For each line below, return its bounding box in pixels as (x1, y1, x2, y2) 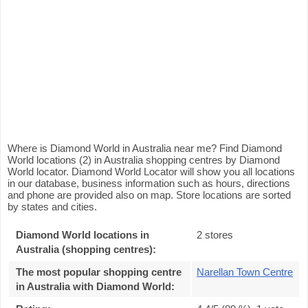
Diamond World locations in (16, 229, 149, 241)
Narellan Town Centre (197, 266, 293, 278)
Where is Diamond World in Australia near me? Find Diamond (8, 142, 282, 154)
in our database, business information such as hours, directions (8, 177, 290, 189)
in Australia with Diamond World (16, 280, 171, 292)
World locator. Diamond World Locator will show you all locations (8, 166, 295, 177)
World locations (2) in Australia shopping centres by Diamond (8, 154, 280, 166)
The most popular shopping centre (16, 266, 181, 278)
